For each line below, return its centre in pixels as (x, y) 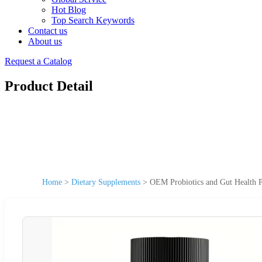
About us (45, 41)
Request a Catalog (38, 61)
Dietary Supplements (106, 182)
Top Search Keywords (93, 20)
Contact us (48, 31)
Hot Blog (69, 10)
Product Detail (49, 86)
